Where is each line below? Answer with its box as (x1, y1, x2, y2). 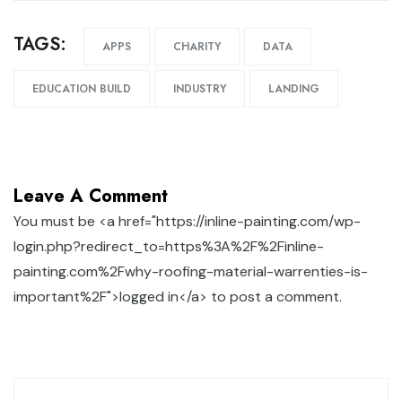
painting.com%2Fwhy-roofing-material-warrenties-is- (13, 261, 368, 281)
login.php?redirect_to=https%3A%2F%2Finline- (13, 236, 324, 256)
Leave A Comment (13, 182, 168, 209)
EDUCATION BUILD (32, 80, 131, 97)
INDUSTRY (173, 80, 226, 97)
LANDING (268, 80, 319, 97)
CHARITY (173, 38, 221, 55)
